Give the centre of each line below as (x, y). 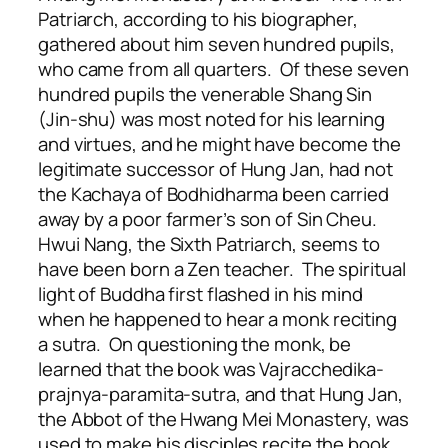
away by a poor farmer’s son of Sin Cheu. (209, 219)
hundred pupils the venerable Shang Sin (205, 94)
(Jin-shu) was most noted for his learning (211, 119)
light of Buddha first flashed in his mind (200, 294)
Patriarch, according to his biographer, (198, 19)
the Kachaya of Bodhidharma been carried (214, 194)
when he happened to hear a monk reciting (217, 319)
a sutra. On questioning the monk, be (195, 344)
